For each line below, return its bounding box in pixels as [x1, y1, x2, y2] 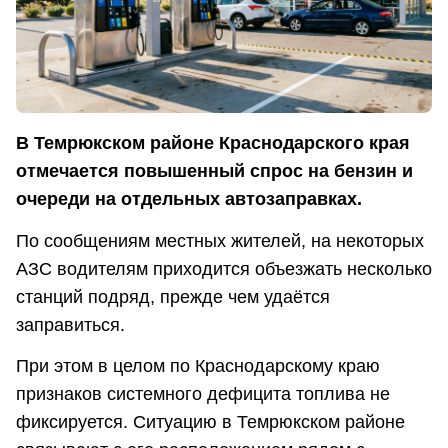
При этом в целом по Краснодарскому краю [16, 356, 380, 377]
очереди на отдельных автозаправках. [16, 189, 362, 210]
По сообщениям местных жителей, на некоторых [16, 230, 424, 251]
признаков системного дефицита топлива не [16, 384, 390, 405]
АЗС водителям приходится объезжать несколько [16, 258, 432, 279]
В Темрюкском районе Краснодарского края [16, 133, 410, 154]
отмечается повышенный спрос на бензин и [16, 161, 413, 182]
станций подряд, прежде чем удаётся [16, 286, 330, 307]
